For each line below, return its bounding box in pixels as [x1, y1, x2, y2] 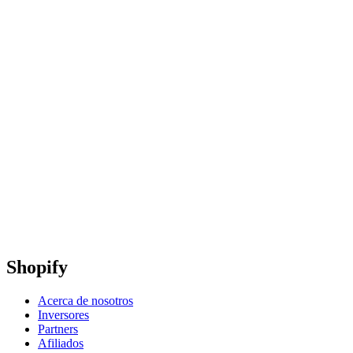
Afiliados [38, 336, 84, 351]
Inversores [38, 308, 89, 322]
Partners [38, 322, 78, 336]
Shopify [6, 257, 68, 278]
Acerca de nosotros [38, 294, 133, 308]
